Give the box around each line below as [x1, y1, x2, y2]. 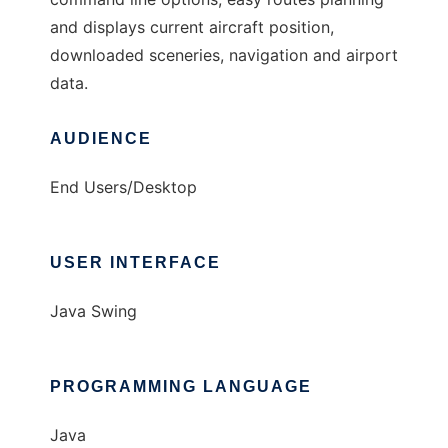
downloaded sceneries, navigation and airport [50, 45, 398, 66]
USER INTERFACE [50, 254, 221, 272]
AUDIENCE [50, 130, 152, 148]
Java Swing [50, 301, 137, 322]
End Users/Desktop [50, 177, 197, 198]
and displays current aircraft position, [50, 17, 334, 38]
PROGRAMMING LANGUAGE [50, 378, 312, 396]
